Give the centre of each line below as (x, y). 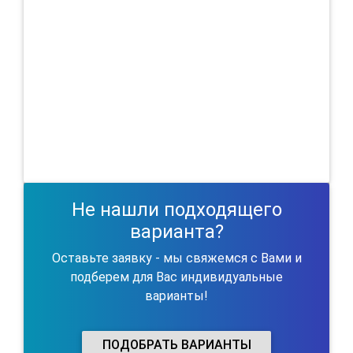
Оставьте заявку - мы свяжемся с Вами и (176, 258)
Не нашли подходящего (176, 209)
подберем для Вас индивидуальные (176, 277)
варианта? (176, 231)
